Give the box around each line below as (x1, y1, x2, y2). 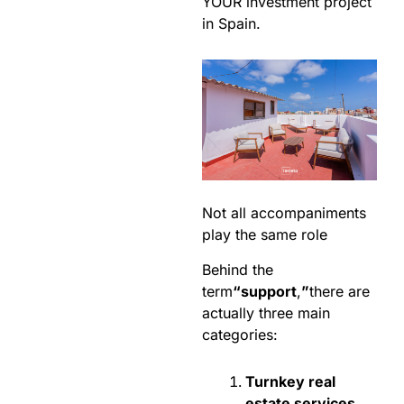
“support (233, 282, 297, 301)
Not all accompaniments (202, 204, 366, 223)
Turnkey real (245, 372, 335, 391)
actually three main (202, 304, 330, 323)
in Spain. (202, 14, 261, 33)
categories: (202, 326, 278, 344)
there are (309, 282, 370, 301)
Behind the (202, 261, 273, 280)
